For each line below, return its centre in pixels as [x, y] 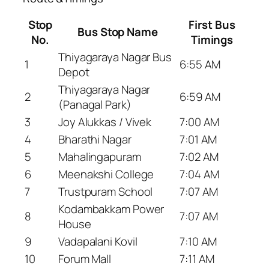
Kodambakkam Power [111, 209]
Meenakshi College [106, 174]
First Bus [212, 24]
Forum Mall [85, 258]
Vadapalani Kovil [98, 241]
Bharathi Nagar [95, 139]
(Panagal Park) [95, 104]
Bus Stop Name [118, 32]
